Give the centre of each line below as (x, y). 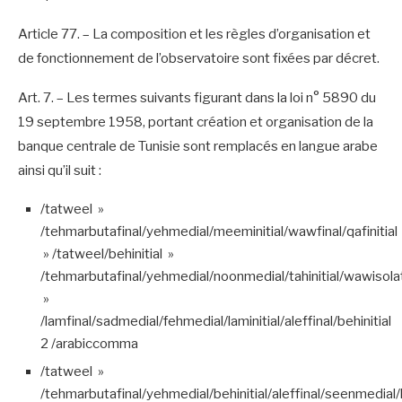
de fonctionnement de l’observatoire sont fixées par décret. (199, 58)
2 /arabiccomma (89, 343)
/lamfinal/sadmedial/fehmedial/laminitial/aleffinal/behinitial (216, 321)
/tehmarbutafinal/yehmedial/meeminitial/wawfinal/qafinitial (219, 231)
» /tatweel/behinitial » (107, 253)
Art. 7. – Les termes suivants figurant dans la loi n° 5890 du (197, 97)
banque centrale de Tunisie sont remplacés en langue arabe (198, 146)
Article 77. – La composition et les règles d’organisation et (194, 34)
